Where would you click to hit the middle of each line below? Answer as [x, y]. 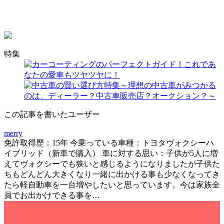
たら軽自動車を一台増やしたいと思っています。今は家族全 [112, 184]
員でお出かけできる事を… [52, 195]
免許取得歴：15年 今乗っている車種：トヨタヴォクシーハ [109, 142]
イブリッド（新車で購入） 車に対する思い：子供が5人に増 [111, 153]
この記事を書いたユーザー [52, 114]
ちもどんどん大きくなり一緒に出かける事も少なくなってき [112, 174]
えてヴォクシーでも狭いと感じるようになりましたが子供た [112, 163]
